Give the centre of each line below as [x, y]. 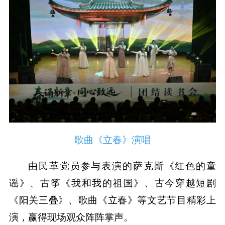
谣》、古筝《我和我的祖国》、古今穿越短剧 [113, 183]
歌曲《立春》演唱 [113, 140]
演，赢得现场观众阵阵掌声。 [72, 217]
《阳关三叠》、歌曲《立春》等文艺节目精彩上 [113, 200]
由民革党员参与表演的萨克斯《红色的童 [122, 166]
